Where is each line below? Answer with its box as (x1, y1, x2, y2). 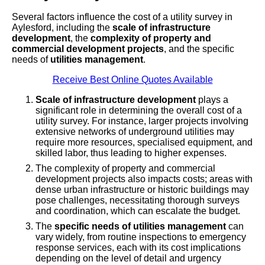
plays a (196, 95, 228, 105)
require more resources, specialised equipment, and (35, 137, 253, 148)
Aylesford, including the (12, 22, 112, 33)
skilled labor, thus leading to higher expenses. (35, 148, 227, 159)
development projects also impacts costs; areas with (35, 174, 253, 185)
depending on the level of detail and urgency (35, 253, 221, 264)
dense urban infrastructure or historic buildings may (35, 185, 249, 195)
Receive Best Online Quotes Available (52, 75, 213, 85)
